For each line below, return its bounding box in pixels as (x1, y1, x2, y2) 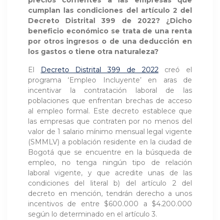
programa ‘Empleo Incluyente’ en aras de (28, 76, 192, 85)
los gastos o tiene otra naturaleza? (28, 47, 159, 56)
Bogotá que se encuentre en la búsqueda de (28, 148, 192, 157)
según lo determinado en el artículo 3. (28, 210, 157, 219)
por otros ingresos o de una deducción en (28, 37, 192, 46)
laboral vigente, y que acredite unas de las (28, 168, 192, 178)
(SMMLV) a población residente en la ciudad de (28, 137, 192, 147)
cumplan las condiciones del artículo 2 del (28, 6, 192, 15)
